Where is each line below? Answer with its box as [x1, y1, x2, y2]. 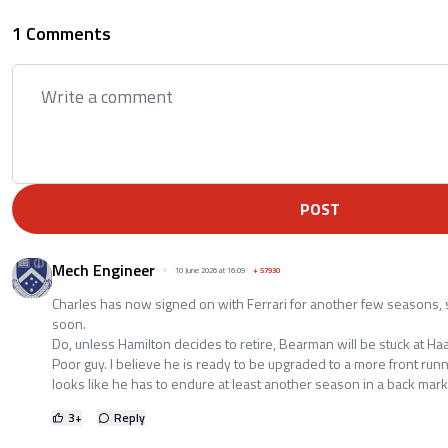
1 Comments [12, 20, 111, 48]
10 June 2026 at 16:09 [175, 264, 245, 277]
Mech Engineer [52, 258, 155, 283]
